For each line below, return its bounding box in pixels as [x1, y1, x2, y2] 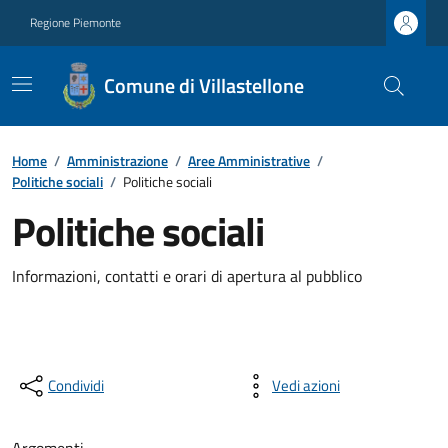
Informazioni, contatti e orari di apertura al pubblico [12, 264, 362, 288]
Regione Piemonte [30, 13, 121, 32]
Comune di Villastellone [103, 70, 304, 101]
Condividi [48, 374, 104, 397]
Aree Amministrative [188, 150, 310, 171]
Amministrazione [67, 150, 168, 171]
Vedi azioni [272, 374, 340, 397]
